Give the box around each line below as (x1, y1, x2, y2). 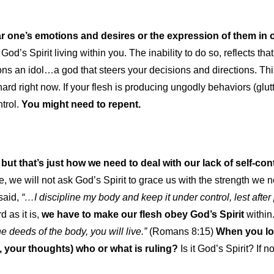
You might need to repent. (21, 98, 143, 109)
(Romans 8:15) (147, 226, 216, 237)
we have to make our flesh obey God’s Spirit (42, 209, 244, 220)
